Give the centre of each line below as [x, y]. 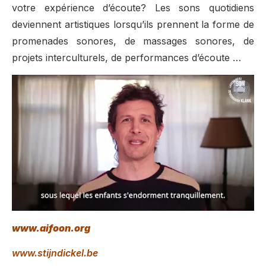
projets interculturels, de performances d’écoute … [128, 58]
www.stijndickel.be [55, 253]
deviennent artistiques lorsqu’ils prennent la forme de [133, 25]
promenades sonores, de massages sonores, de [133, 41]
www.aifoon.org [52, 228]
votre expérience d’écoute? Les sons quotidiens [133, 8]
